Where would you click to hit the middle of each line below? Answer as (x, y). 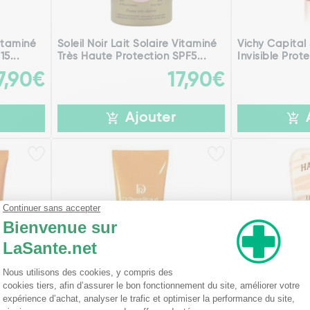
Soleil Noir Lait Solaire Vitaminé (137, 44)
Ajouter (151, 119)
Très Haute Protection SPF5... (132, 57)
